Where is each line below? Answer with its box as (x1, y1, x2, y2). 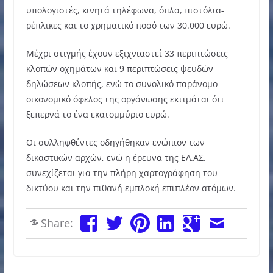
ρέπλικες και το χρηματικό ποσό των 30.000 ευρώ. (26, 19, 230, 31)
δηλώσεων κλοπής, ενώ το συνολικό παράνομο (26, 77, 218, 90)
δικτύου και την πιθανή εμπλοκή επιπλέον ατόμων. (26, 182, 236, 194)
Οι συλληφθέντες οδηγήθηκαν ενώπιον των (26, 136, 205, 148)
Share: (40, 215, 73, 230)
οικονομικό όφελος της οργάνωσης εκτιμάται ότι (26, 93, 224, 105)
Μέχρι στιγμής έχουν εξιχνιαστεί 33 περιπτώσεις (26, 47, 228, 59)
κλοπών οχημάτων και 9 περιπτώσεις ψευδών (26, 62, 213, 74)
